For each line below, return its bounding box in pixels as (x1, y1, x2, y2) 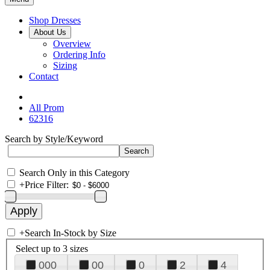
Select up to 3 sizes (16, 243, 88, 254)
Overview (53, 39, 91, 49)
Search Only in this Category (19, 168, 130, 178)
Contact (29, 71, 58, 81)
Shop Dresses (29, 15, 81, 25)
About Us (34, 28, 66, 37)
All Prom (29, 102, 64, 113)
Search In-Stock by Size (25, 228, 116, 238)
